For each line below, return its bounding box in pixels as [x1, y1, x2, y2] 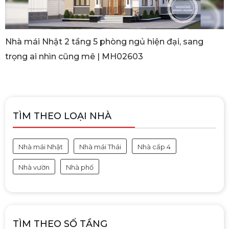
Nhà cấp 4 [138, 143, 171, 151]
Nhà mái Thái [79, 143, 121, 151]
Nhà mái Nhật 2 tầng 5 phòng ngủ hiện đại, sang [5, 37, 203, 47]
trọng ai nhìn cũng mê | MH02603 [5, 52, 143, 62]
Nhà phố [66, 163, 94, 172]
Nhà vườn [18, 163, 50, 172]
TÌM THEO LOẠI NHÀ [13, 110, 111, 122]
